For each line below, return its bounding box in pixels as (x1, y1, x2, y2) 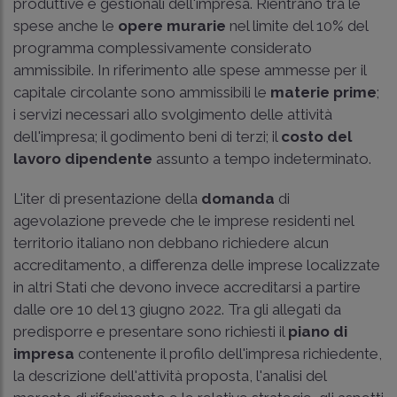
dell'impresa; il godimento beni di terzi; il (13, 127, 281, 145)
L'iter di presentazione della (13, 189, 201, 207)
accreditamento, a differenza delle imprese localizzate (13, 255, 380, 274)
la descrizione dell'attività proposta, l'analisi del (13, 366, 326, 385)
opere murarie (118, 16, 226, 35)
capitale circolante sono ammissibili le (13, 82, 270, 101)
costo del (281, 127, 352, 145)
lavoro (13, 149, 61, 167)
